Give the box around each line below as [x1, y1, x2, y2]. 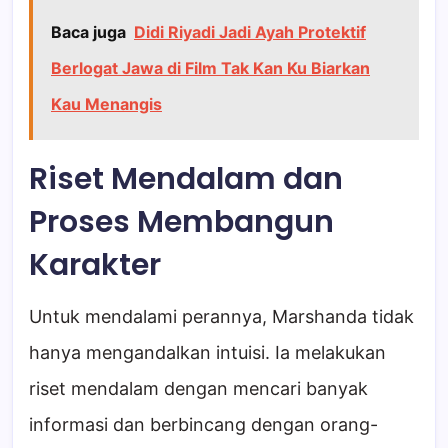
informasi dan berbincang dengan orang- [29, 413, 378, 435]
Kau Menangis [51, 93, 162, 114]
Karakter [29, 243, 161, 286]
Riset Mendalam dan [29, 157, 343, 200]
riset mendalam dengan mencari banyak [29, 377, 368, 399]
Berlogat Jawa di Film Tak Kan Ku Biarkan [51, 57, 370, 78]
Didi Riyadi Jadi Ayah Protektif [134, 21, 366, 42]
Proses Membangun [29, 200, 334, 243]
